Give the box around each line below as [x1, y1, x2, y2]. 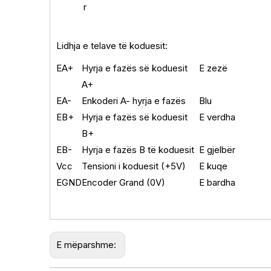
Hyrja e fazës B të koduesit [82, 144, 194, 155]
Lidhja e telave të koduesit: [56, 40, 168, 51]
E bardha [199, 177, 235, 188]
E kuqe [199, 160, 227, 172]
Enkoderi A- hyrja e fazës [82, 95, 186, 106]
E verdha [199, 111, 235, 123]
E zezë [199, 62, 227, 74]
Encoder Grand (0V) [82, 177, 165, 188]
